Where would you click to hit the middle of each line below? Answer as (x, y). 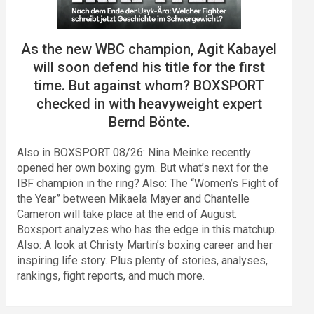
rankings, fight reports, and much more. (111, 275)
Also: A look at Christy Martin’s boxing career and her (145, 245)
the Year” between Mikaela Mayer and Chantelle (134, 198)
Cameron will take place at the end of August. (127, 214)
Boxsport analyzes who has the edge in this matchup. (147, 229)
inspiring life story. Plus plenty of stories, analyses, (143, 260)
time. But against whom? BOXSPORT (149, 85)
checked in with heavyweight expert (149, 103)
